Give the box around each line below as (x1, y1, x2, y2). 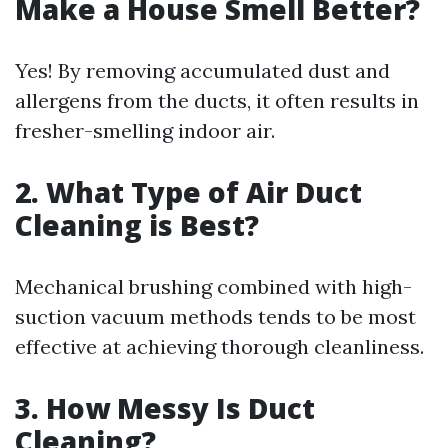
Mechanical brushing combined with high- (15, 274, 412, 299)
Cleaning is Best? (15, 206, 259, 244)
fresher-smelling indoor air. (15, 118, 275, 143)
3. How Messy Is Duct (15, 389, 315, 427)
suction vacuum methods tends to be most (15, 304, 416, 329)
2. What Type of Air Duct (15, 173, 362, 211)
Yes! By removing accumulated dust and (15, 58, 390, 83)
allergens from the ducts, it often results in (15, 88, 419, 113)
